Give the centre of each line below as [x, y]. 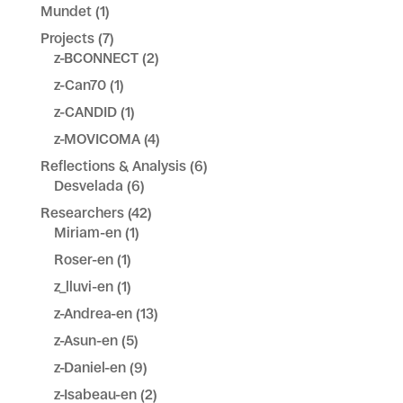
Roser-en [83, 259]
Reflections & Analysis [113, 166]
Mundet [66, 11]
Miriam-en [87, 232]
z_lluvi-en [83, 286]
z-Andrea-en [93, 313]
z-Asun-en [85, 340]
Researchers [82, 212]
